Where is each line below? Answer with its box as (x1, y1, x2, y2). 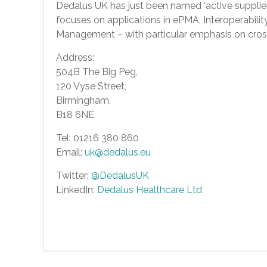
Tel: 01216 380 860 (56, 132, 139, 144)
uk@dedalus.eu (85, 147, 151, 158)
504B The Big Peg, (56, 66, 138, 77)
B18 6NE (56, 109, 94, 120)
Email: (56, 147, 85, 158)
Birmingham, (56, 95, 111, 106)
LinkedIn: (56, 184, 97, 195)
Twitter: (56, 170, 91, 181)
